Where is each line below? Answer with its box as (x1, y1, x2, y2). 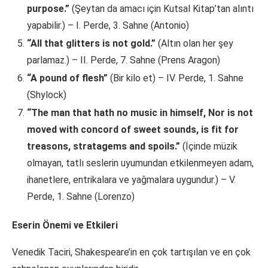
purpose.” (27, 3, 69, 15)
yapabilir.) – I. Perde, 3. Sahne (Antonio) (27, 20, 189, 32)
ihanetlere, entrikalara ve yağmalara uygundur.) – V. (27, 174, 236, 186)
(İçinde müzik (180, 141, 237, 153)
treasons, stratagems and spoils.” (27, 141, 180, 153)
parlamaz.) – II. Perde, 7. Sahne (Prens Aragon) (27, 54, 220, 66)
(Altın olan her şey (156, 38, 233, 50)
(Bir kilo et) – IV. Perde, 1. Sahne (108, 72, 243, 84)
